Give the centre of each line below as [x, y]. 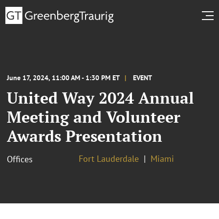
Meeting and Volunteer [94, 117]
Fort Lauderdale [109, 158]
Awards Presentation [85, 136]
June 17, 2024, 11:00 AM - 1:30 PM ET [63, 77]
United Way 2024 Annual [100, 98]
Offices [20, 159]
